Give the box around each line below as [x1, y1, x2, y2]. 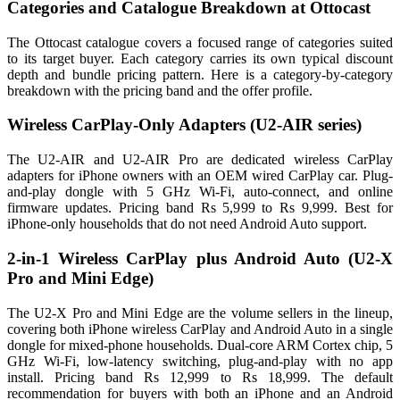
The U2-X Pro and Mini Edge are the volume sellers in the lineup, [7, 304, 393, 321]
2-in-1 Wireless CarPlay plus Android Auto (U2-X [7, 248, 393, 268]
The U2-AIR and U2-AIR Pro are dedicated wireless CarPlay [7, 152, 393, 168]
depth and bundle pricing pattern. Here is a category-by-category [7, 66, 393, 82]
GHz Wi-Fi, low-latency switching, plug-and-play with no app [7, 353, 393, 369]
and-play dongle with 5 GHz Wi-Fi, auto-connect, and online [7, 184, 393, 200]
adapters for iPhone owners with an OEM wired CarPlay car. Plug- [7, 168, 393, 184]
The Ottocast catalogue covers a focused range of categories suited [7, 34, 393, 50]
